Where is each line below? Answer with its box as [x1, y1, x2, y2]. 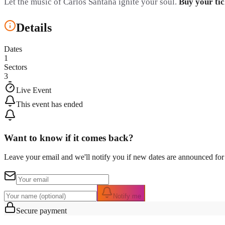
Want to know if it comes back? [4, 132, 134, 143]
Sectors [4, 62, 27, 71]
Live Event [16, 85, 51, 94]
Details [16, 21, 52, 34]
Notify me [113, 192, 141, 200]
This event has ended [16, 99, 83, 108]
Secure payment [16, 206, 67, 215]
